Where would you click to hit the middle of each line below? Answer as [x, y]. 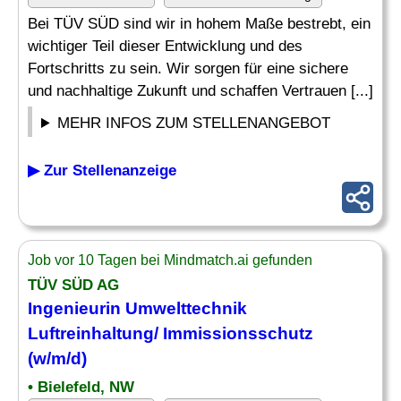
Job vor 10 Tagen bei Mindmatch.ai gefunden [170, 260]
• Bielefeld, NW [81, 387]
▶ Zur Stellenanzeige [102, 171]
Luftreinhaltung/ [95, 333]
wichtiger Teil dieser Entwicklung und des [165, 46]
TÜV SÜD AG [73, 285]
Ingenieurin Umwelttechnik [137, 308]
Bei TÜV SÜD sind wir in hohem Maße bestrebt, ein [199, 24]
